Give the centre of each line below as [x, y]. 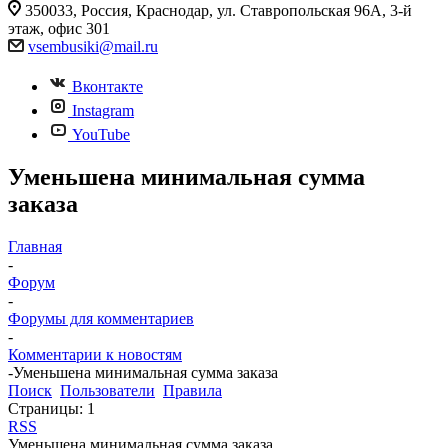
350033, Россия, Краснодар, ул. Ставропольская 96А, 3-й [218, 10]
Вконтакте [107, 86]
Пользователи [107, 390]
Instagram [103, 110]
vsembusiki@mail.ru [93, 46]
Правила [192, 390]
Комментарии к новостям [95, 354]
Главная [35, 246]
